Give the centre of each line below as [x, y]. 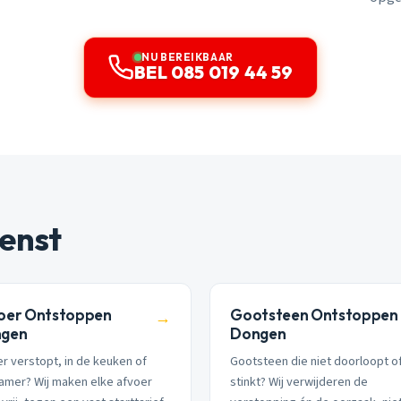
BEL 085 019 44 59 [214, 73]
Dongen [258, 333]
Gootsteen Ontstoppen [314, 314]
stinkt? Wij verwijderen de [299, 382]
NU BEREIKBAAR [188, 57]
